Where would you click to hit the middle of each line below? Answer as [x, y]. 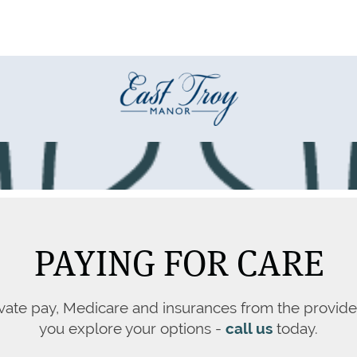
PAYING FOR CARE [178, 263]
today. [295, 329]
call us [249, 329]
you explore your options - [132, 329]
